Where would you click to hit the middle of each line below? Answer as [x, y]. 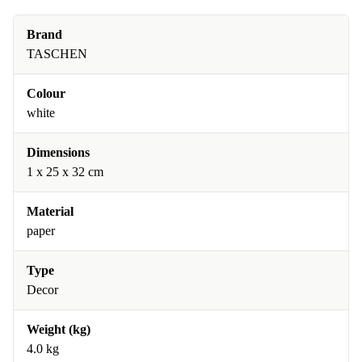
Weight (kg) [59, 329]
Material [50, 211]
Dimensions [58, 152]
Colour [46, 93]
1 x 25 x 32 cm [65, 172]
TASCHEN [57, 54]
